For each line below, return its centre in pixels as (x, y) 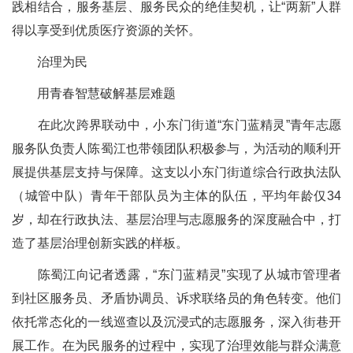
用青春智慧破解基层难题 (94, 93)
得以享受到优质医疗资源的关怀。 (106, 30)
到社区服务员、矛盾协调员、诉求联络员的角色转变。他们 (176, 298)
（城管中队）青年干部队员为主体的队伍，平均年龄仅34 (176, 196)
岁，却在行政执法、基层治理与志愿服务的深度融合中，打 (176, 219)
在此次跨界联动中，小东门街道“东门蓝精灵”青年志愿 (176, 125)
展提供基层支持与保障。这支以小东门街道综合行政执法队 (176, 172)
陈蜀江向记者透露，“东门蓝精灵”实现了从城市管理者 (176, 275)
